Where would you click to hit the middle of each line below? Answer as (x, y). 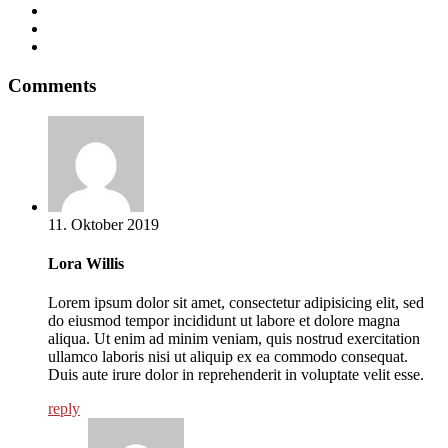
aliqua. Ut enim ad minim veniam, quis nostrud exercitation (234, 339)
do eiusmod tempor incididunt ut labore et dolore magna (224, 321)
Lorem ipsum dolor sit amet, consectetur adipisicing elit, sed (236, 303)
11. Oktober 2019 (103, 224)
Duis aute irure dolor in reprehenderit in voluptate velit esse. (236, 375)
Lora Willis (86, 264)
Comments (52, 86)
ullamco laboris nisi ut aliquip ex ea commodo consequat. (228, 357)
